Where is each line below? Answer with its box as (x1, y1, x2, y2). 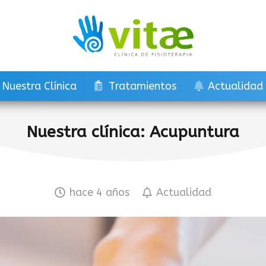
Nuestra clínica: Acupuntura (27, 122, 239, 141)
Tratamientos (108, 80, 176, 93)
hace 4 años (69, 186, 130, 199)
